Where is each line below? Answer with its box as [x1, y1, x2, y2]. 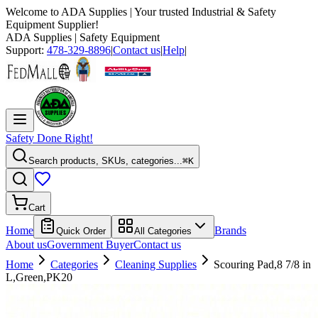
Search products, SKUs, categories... [28, 155, 182, 166]
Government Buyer [47, 238, 133, 251]
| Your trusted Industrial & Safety [127, 6, 276, 18]
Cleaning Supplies [115, 258, 197, 270]
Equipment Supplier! [6, 18, 99, 31]
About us [6, 238, 47, 251]
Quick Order [56, 226, 106, 236]
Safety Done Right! [6, 132, 93, 144]
